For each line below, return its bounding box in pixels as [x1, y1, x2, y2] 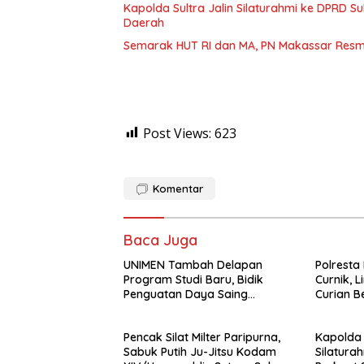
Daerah [123, 15, 164, 30]
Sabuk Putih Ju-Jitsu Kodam [123, 344, 276, 359]
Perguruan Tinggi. [123, 301, 219, 316]
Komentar [153, 181, 203, 195]
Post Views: [143, 123, 211, 142]
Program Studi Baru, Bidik [123, 271, 263, 287]
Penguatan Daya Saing [123, 286, 248, 301]
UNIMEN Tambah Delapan [123, 257, 262, 272]
